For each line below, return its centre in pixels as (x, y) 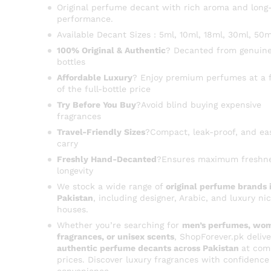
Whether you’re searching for (119, 225)
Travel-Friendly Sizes (101, 132)
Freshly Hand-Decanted (106, 159)
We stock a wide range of (111, 186)
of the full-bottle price (103, 89)
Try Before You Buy (96, 105)
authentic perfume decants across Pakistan (149, 248)
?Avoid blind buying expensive (198, 105)
